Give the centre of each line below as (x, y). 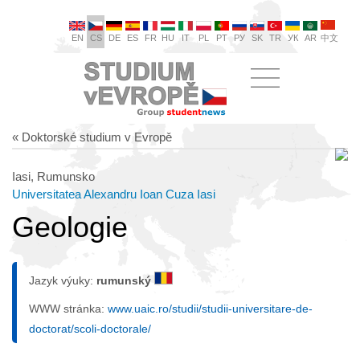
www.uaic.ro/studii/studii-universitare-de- (210, 309)
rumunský (125, 280)
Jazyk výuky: (63, 280)
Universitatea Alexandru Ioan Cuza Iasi (114, 194)
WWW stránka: (68, 309)
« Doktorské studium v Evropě (92, 137)
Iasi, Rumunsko (53, 176)
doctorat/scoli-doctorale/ (90, 329)
